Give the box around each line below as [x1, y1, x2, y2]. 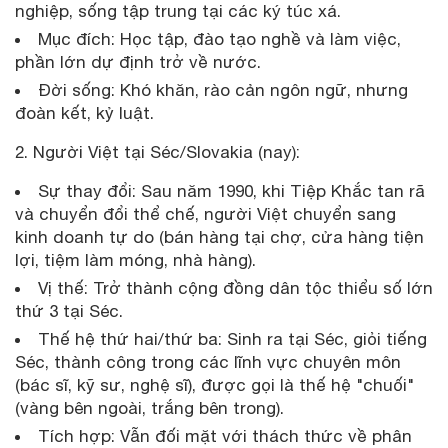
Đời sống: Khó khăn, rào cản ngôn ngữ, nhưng [38, 79, 408, 100]
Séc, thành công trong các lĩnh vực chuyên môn [15, 351, 401, 372]
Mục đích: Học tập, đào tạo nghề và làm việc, [38, 28, 401, 49]
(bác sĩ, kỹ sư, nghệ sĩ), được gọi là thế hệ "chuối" [15, 374, 414, 395]
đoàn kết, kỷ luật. [15, 102, 159, 123]
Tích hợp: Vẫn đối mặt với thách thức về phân [38, 425, 412, 446]
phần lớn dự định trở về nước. [15, 51, 261, 72]
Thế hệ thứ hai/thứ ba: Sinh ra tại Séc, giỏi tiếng [38, 328, 427, 349]
